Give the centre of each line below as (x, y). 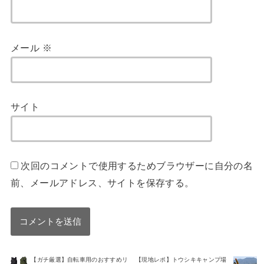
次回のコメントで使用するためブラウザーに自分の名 (137, 166)
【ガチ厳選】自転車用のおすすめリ (80, 259)
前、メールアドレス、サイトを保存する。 (102, 183)
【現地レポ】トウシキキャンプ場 (181, 259)
